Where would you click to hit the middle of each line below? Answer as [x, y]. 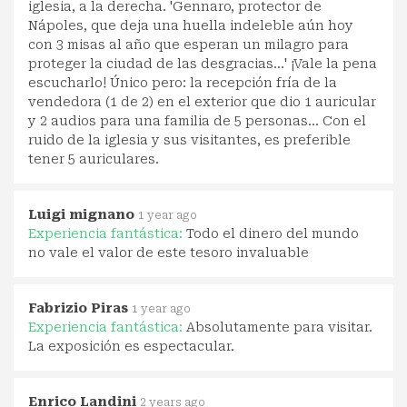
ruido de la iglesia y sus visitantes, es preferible [189, 139]
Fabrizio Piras [78, 308]
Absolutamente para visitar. [279, 327]
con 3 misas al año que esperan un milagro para [189, 44]
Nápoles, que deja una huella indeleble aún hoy [191, 25]
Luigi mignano [81, 214]
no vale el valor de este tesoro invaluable [169, 252]
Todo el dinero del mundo [273, 233]
